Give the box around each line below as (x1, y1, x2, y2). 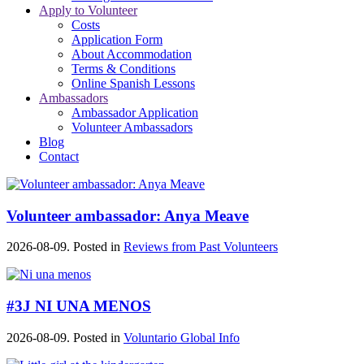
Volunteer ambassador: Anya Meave (6, 206, 249, 224)
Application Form (71, 32, 162, 46)
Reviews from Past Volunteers (123, 240, 278, 254)
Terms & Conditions (71, 62, 175, 76)
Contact (39, 149, 79, 163)
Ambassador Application (71, 106, 198, 119)
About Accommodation (71, 47, 192, 61)
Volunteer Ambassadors (71, 120, 193, 134)
